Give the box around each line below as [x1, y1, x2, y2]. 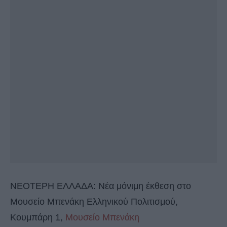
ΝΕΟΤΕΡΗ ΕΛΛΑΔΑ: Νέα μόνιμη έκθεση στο [10, 181, 191, 192]
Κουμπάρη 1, [10, 212, 65, 223]
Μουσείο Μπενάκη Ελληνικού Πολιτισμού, [10, 197, 178, 207]
